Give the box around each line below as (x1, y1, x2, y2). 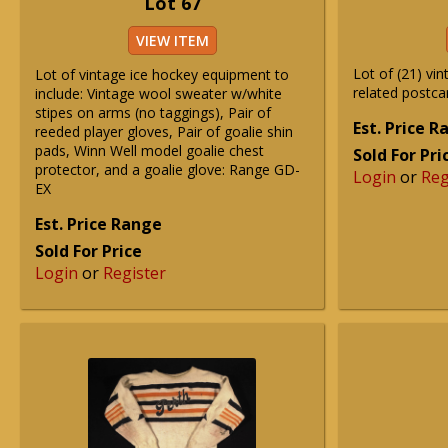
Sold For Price (35, 240, 142, 262)
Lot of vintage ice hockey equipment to (35, 65, 289, 84)
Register (103, 262, 166, 284)
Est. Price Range (35, 213, 162, 235)
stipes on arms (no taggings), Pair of (35, 103, 271, 122)
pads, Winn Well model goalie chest (35, 141, 264, 160)
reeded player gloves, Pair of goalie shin (35, 122, 293, 141)
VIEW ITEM (135, 31, 209, 50)
